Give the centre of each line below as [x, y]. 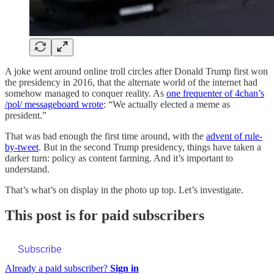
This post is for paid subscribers [105, 216]
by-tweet [22, 147]
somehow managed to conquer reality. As [86, 93]
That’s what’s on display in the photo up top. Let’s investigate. [124, 190]
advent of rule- [234, 136]
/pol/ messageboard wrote [54, 104]
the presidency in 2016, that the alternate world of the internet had [131, 82]
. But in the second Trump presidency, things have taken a [150, 147]
